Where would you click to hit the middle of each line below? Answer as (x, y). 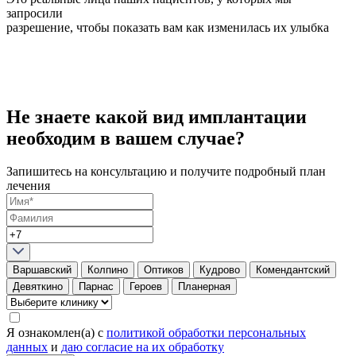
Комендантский (293, 270)
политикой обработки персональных (206, 333)
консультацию (129, 172)
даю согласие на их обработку (143, 347)
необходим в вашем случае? (126, 138)
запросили (35, 13)
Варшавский (42, 270)
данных (27, 347)
